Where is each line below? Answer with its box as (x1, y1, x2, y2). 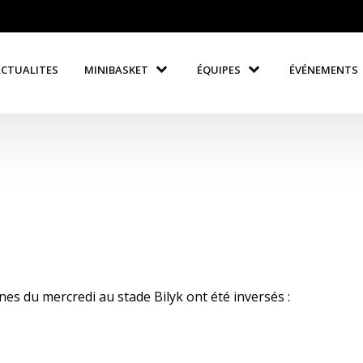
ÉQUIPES (197, 62, 241, 77)
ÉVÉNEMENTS (289, 62, 359, 77)
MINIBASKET (84, 62, 149, 77)
